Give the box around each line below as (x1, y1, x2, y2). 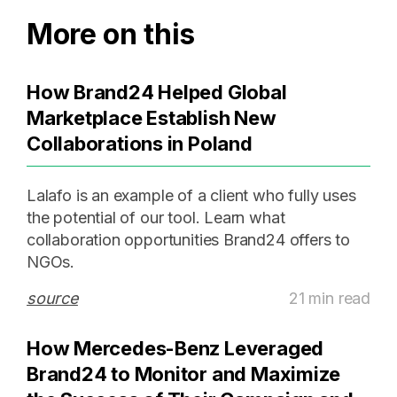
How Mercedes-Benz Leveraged (27, 337, 324, 361)
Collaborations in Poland (27, 132, 253, 156)
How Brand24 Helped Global (27, 81, 287, 105)
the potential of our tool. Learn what (27, 208, 285, 228)
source (27, 289, 78, 308)
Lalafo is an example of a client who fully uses (27, 186, 356, 206)
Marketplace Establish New (27, 106, 276, 130)
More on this (27, 17, 196, 52)
